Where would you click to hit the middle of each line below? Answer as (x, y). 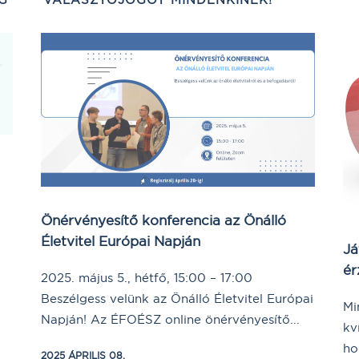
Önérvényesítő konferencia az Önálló (163, 220)
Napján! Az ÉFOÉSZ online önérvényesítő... (170, 320)
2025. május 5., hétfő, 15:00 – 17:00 (147, 278)
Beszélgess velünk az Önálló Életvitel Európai (177, 299)
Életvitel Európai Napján (121, 241)
